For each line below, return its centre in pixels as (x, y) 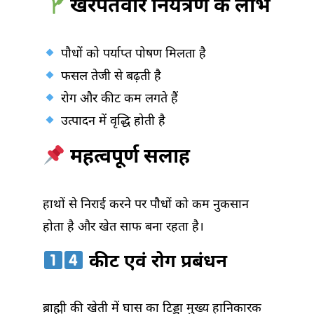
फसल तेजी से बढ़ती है (109, 77)
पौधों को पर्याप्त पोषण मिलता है (131, 55)
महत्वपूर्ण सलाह (127, 158)
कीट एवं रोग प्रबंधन (156, 263)
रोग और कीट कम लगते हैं (117, 100)
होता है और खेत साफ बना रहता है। (123, 228)
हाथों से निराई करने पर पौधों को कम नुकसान (146, 205)
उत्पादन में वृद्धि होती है (111, 122)
